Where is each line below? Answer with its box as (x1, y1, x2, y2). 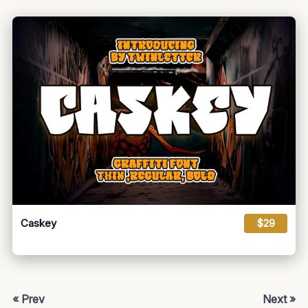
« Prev (12, 292, 45, 307)
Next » (263, 292, 296, 307)
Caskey (21, 217, 56, 230)
